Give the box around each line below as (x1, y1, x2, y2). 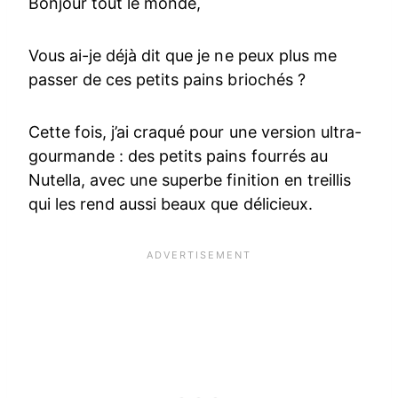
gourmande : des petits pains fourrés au (28, 147, 328, 166)
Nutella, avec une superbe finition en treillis (28, 171, 351, 190)
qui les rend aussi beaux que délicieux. (28, 195, 313, 214)
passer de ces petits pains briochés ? (28, 70, 306, 90)
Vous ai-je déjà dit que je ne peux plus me (28, 46, 337, 66)
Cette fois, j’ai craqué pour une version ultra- (28, 123, 362, 142)
